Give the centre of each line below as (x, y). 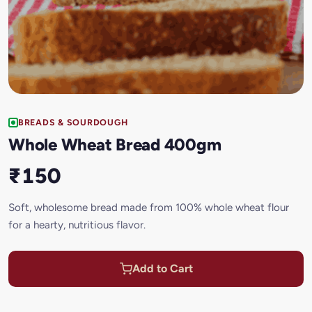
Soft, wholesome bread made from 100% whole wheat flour (149, 207)
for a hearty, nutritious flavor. (77, 225)
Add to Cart (162, 268)
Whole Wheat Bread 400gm (115, 144)
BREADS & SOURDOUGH (73, 122)
